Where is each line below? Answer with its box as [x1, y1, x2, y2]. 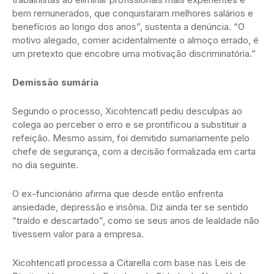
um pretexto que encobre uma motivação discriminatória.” [12, 47, 256, 59]
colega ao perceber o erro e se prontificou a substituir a [12, 118, 246, 130]
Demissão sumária [12, 76, 98, 88]
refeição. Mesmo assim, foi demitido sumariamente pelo [12, 131, 250, 144]
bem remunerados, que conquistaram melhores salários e [12, 7, 253, 19]
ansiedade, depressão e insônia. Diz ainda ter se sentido [12, 201, 248, 213]
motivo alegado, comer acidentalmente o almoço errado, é [12, 34, 259, 46]
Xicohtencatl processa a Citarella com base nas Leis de [12, 256, 246, 268]
